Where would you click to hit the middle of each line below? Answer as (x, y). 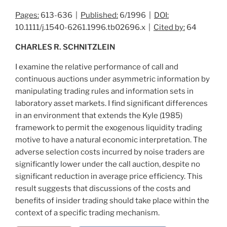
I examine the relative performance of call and (97, 67)
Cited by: (169, 27)
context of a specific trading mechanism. (87, 213)
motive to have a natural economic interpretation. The (111, 140)
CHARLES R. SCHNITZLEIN (65, 47)
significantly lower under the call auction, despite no (108, 164)
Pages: (27, 15)
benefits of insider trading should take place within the (112, 200)
